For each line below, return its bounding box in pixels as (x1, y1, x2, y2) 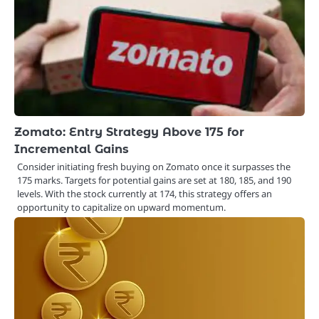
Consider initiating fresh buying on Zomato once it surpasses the (17, 160, 291, 174)
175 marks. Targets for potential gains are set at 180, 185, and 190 (17, 174, 291, 187)
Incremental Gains (14, 142, 129, 157)
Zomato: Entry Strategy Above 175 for (14, 125, 244, 140)
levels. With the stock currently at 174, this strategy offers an (17, 187, 272, 201)
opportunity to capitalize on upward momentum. (17, 201, 226, 214)
